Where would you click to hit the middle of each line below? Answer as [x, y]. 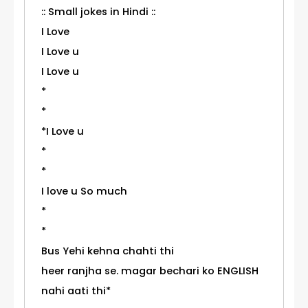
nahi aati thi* [76, 291]
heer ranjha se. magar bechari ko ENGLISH [150, 271]
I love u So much [84, 191]
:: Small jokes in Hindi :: [98, 12]
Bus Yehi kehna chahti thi [108, 251]
